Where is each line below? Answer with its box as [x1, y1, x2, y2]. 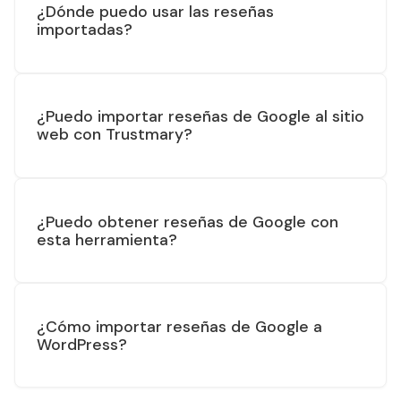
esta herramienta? [37, 229, 177, 250]
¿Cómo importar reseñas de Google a [37, 316, 322, 337]
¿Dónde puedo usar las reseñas [37, 2, 274, 22]
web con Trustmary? [37, 124, 192, 145]
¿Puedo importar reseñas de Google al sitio [37, 107, 364, 127]
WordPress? [37, 334, 127, 354]
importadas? [37, 20, 132, 40]
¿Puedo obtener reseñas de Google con [37, 211, 338, 232]
